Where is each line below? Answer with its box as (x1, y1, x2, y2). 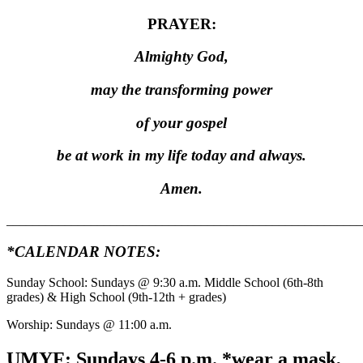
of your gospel (136, 113, 227, 131)
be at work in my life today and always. (57, 147, 306, 164)
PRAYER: (147, 15, 216, 32)
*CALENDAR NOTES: (6, 242, 160, 260)
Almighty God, (135, 48, 228, 66)
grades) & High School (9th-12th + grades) (6, 290, 226, 305)
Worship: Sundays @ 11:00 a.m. (6, 318, 172, 332)
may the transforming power (91, 80, 272, 98)
